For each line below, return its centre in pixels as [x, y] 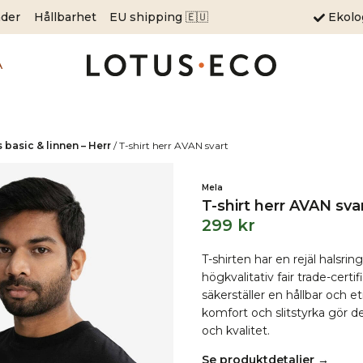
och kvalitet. [235, 331]
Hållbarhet [65, 17]
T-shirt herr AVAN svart [174, 145]
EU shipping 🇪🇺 [159, 17]
